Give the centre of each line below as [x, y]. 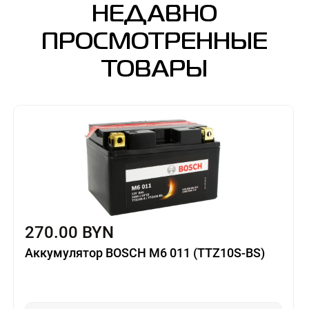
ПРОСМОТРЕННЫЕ [154, 43]
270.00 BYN [69, 233]
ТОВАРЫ [154, 71]
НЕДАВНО [154, 16]
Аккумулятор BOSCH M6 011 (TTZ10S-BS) [144, 253]
